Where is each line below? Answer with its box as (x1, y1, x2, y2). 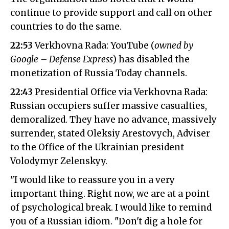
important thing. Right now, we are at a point (10, 188, 210, 200)
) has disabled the (113, 54, 190, 65)
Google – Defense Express (10, 54, 113, 65)
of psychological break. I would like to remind (10, 202, 212, 214)
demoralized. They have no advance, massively (10, 114, 217, 126)
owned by (154, 40, 193, 52)
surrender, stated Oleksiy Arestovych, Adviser (10, 128, 210, 140)
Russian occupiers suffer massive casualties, (10, 100, 207, 112)
